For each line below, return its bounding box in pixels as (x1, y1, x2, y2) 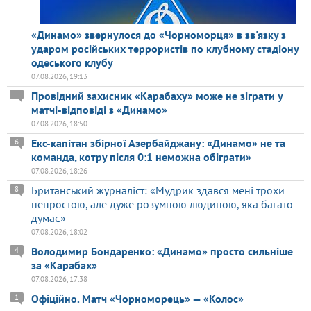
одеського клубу (31, 56, 113, 70)
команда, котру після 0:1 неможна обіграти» (31, 150, 251, 165)
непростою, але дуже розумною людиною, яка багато (31, 197, 293, 212)
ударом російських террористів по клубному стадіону (31, 42, 299, 56)
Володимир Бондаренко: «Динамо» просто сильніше (31, 244, 293, 259)
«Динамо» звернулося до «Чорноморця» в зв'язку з (31, 28, 286, 42)
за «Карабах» (31, 258, 97, 273)
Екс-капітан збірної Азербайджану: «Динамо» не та (31, 136, 285, 151)
